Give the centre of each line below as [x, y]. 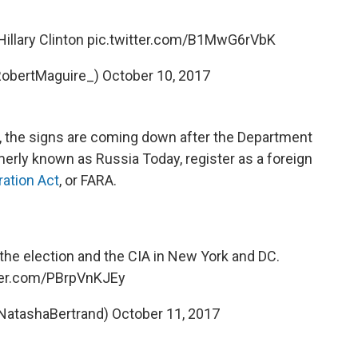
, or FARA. [88, 180]
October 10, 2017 [156, 76]
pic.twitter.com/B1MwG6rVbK [181, 40]
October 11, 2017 [165, 314]
